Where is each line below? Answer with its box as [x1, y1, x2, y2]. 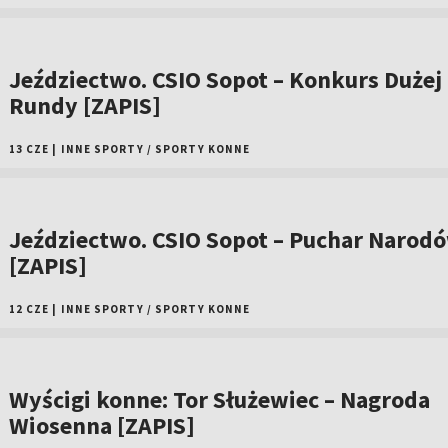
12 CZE [8, 302, 50, 316]
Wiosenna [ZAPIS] [8, 410, 195, 441]
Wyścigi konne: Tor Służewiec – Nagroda [8, 384, 430, 415]
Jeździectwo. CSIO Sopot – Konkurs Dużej [8, 64, 442, 95]
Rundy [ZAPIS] [8, 90, 161, 121]
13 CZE [8, 142, 50, 156]
